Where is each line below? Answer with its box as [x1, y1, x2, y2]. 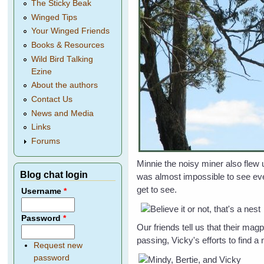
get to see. [137, 184, 177, 194]
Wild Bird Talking [31, 54, 94, 64]
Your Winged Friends [31, 27, 110, 36]
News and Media [31, 108, 94, 118]
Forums [31, 137, 61, 146]
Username [21, 187, 64, 196]
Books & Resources [31, 41, 105, 49]
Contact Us [31, 95, 73, 104]
